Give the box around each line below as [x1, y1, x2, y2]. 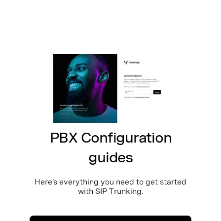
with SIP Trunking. [77, 186, 144, 196]
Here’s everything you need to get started [35, 177, 186, 187]
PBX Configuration [49, 129, 172, 147]
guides [88, 149, 133, 166]
